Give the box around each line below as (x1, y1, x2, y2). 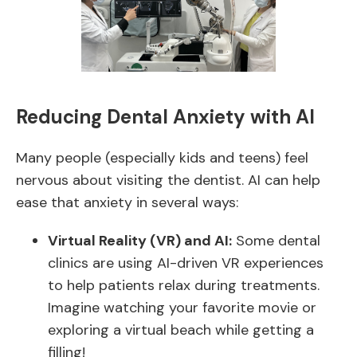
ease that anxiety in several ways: (16, 193, 238, 212)
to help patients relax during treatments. (48, 276, 320, 295)
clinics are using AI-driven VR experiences (48, 253, 324, 273)
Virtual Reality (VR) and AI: (48, 231, 232, 250)
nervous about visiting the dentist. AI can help (16, 171, 320, 190)
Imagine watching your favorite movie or (48, 298, 316, 317)
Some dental (232, 231, 320, 250)
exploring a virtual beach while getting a (48, 320, 314, 339)
